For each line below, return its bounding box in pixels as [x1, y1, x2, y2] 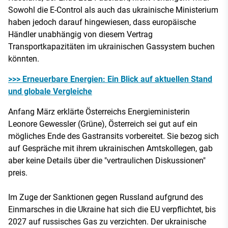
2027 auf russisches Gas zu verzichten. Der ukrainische [8, 216, 206, 226]
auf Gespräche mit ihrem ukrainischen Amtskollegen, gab [8, 143, 213, 153]
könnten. [8, 53, 39, 64]
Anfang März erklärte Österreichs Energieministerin [8, 106, 190, 117]
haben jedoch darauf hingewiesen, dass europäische [8, 17, 196, 27]
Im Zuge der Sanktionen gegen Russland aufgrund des [8, 192, 203, 202]
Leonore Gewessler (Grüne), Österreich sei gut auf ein [8, 119, 197, 129]
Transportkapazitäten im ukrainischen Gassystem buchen [8, 41, 215, 51]
